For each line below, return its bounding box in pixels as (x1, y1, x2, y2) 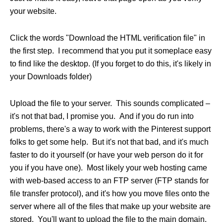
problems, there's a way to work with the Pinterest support (10, 125, 211, 134)
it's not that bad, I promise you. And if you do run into (10, 112, 194, 121)
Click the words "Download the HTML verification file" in (10, 34, 205, 43)
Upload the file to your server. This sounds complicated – (10, 99, 210, 108)
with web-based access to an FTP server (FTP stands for (10, 176, 209, 185)
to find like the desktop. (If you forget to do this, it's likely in (10, 59, 211, 68)
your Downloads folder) (10, 72, 94, 81)
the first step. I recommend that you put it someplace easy (10, 47, 212, 55)
